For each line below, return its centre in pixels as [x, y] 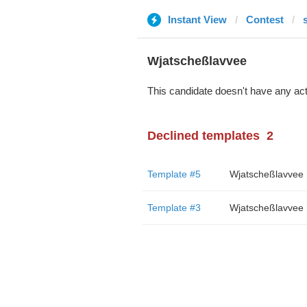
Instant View [197, 20]
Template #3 [174, 208]
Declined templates [203, 136]
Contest [265, 20]
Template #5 [174, 174]
